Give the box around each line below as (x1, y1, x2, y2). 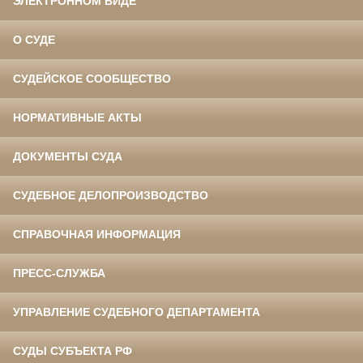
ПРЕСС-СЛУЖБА (13, 266, 105, 280)
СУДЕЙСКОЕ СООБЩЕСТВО (13, 71, 171, 85)
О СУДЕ (13, 32, 55, 46)
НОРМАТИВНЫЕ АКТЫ (13, 110, 142, 124)
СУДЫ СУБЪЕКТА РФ (13, 344, 132, 357)
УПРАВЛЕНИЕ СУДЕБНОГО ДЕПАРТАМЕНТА (13, 305, 260, 318)
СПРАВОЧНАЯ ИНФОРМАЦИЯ (13, 227, 181, 241)
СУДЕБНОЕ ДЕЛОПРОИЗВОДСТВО (13, 188, 208, 202)
